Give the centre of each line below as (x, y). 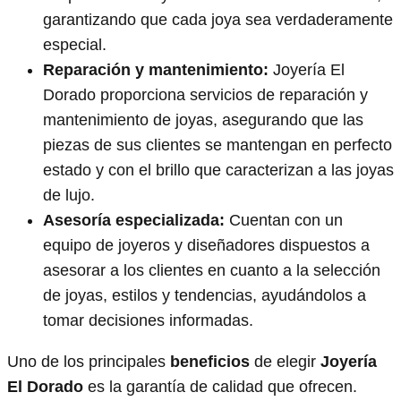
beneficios (210, 361)
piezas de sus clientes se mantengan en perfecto (218, 145)
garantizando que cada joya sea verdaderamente (218, 19)
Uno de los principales (89, 361)
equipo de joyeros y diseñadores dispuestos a (206, 245)
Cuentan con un (284, 220)
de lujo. (69, 195)
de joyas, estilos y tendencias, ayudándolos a (205, 295)
